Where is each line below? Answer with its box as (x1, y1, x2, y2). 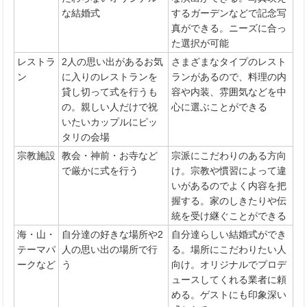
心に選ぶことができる (171, 101, 267, 112)
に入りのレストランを (62, 71, 158, 82)
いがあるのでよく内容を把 (171, 180, 286, 191)
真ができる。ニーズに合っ (171, 22, 286, 34)
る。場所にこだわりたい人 (171, 243, 286, 255)
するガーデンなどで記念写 (171, 7, 286, 19)
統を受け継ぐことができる (171, 210, 286, 221)
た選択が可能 (171, 37, 229, 49)
